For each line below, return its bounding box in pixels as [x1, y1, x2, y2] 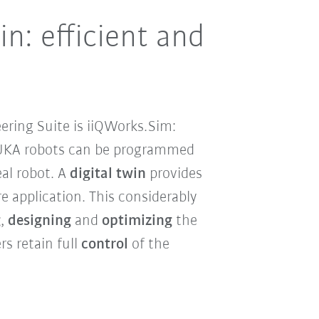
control [80, 236, 128, 253]
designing [7, 212, 71, 229]
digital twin [69, 165, 146, 182]
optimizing [101, 212, 172, 229]
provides [145, 165, 202, 182]
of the [127, 236, 169, 253]
